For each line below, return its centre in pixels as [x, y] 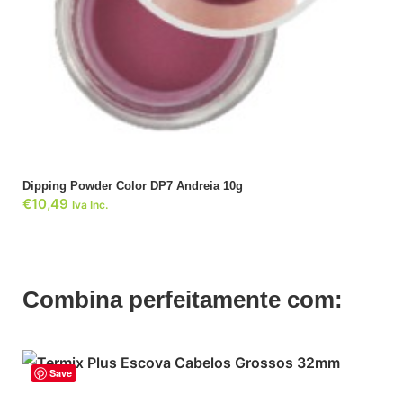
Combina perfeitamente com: [183, 300]
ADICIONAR [201, 67]
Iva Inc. [90, 205]
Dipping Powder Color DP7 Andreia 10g [133, 186]
